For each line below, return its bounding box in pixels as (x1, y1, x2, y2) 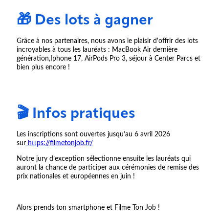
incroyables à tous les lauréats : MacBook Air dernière (16, 46, 177, 54)
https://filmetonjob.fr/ (25, 140, 93, 147)
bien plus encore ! (16, 64, 70, 71)
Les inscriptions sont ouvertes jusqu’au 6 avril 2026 (16, 131, 170, 138)
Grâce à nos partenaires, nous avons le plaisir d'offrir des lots (16, 38, 198, 45)
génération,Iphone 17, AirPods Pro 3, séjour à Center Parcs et (16, 55, 200, 63)
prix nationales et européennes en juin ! (16, 173, 137, 180)
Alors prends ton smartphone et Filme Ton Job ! (16, 204, 160, 212)
